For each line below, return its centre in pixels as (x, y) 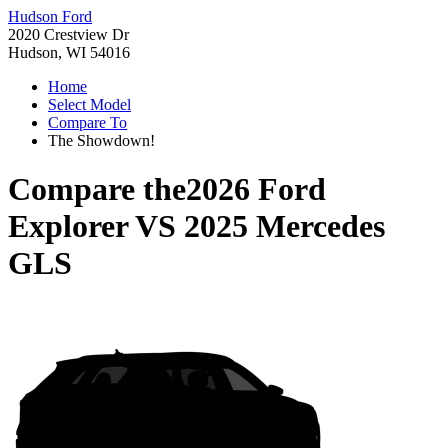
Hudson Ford (50, 16)
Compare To (87, 122)
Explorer (68, 226)
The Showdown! (101, 140)
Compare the (97, 189)
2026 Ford (256, 189)
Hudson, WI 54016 (69, 52)
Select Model (89, 104)
